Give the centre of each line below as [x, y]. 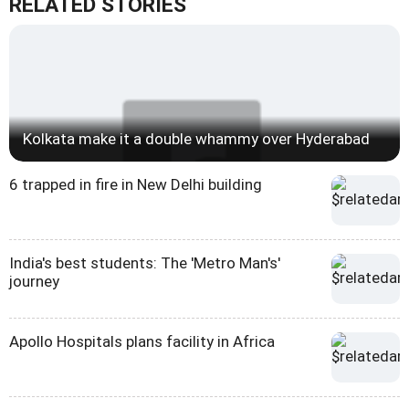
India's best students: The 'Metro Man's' [145, 263]
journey [34, 282]
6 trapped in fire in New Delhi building [136, 185]
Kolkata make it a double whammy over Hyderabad [196, 139]
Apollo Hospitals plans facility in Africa [142, 342]
